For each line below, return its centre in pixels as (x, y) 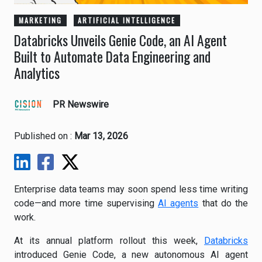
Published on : (44, 136)
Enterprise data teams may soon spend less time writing (131, 189)
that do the (223, 203)
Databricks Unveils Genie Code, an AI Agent (120, 40)
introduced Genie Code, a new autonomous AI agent (131, 255)
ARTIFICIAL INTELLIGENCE (127, 20)
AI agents (178, 203)
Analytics (37, 73)
